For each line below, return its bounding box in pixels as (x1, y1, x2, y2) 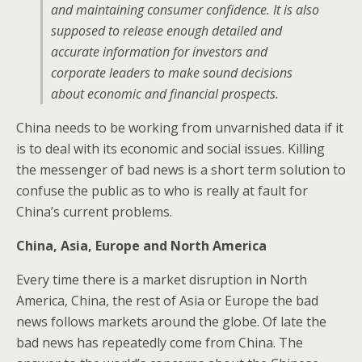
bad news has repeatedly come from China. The (16, 334, 303, 351)
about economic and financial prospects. (51, 85, 279, 103)
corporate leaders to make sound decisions (51, 64, 293, 82)
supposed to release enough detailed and (51, 22, 282, 40)
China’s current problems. (16, 203, 172, 221)
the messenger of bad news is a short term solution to (16, 161, 346, 179)
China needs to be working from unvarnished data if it (16, 119, 343, 137)
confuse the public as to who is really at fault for (16, 182, 308, 200)
